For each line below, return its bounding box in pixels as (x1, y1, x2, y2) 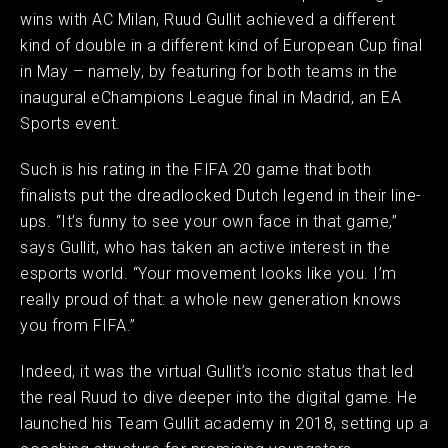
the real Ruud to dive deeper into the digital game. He (20, 388, 417, 407)
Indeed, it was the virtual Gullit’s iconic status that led (20, 362, 413, 381)
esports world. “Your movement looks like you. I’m (20, 264, 397, 283)
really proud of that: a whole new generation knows (20, 290, 401, 309)
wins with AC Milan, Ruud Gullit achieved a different (20, 10, 395, 29)
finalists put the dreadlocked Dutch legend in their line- (20, 186, 422, 205)
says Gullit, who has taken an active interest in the (20, 238, 390, 257)
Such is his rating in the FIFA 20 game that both (20, 160, 371, 179)
